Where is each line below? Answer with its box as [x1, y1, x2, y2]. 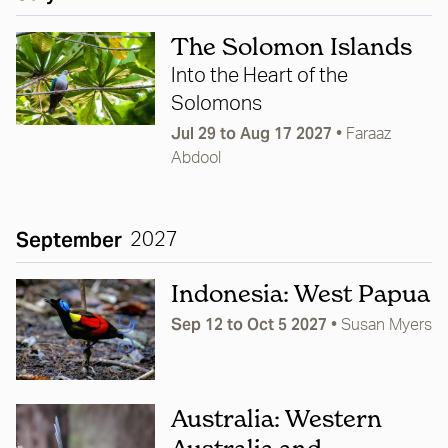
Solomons [170, 94, 262, 114]
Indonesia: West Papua [170, 279, 430, 308]
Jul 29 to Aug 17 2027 [170, 123, 332, 144]
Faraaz [345, 126, 391, 142]
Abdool [170, 150, 221, 166]
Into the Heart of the [170, 66, 348, 86]
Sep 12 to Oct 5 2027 [170, 314, 327, 335]
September [16, 227, 122, 253]
